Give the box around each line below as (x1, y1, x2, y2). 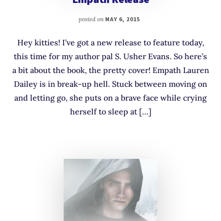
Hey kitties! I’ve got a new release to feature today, (17, 37, 204, 47)
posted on (78, 15, 106, 23)
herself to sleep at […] (70, 106, 151, 116)
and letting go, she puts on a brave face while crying (14, 92, 207, 103)
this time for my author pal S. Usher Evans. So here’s (14, 51, 207, 61)
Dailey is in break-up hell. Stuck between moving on (14, 78, 207, 89)
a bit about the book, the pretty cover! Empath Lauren (12, 65, 209, 75)
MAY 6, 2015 (105, 15, 140, 23)
